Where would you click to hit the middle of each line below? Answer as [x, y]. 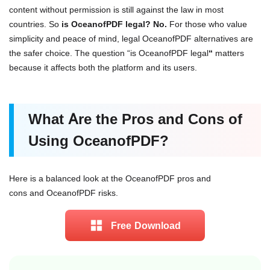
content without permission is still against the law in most [116, 10]
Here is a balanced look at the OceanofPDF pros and [110, 178]
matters [228, 53]
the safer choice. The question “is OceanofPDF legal [109, 53]
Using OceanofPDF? [99, 141]
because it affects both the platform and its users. [103, 67]
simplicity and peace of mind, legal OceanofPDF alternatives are [131, 39]
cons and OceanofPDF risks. [64, 193]
